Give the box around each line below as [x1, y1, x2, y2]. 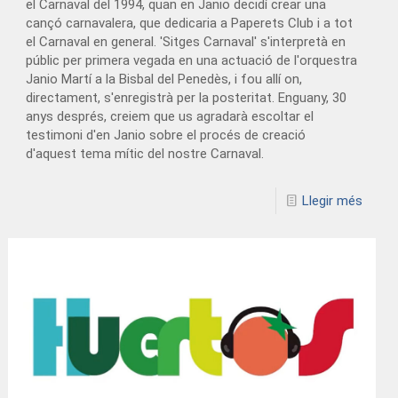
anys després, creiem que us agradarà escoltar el [26, 107, 314, 124]
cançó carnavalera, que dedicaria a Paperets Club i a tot [26, 14, 354, 31]
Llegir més [301, 192, 362, 209]
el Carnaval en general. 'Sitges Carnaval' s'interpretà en [26, 33, 346, 50]
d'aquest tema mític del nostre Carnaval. [26, 145, 265, 162]
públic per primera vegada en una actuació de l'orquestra [26, 52, 358, 68]
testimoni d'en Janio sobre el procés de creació [26, 126, 306, 143]
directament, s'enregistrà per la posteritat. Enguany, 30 [26, 89, 347, 106]
